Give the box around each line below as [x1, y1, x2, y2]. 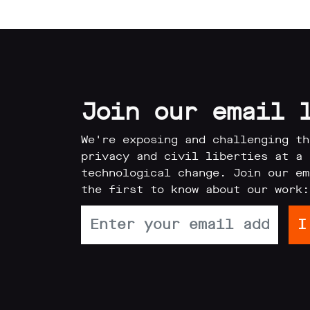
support [33, 243, 91, 260]
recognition [33, 224, 124, 241]
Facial [33, 204, 82, 221]
